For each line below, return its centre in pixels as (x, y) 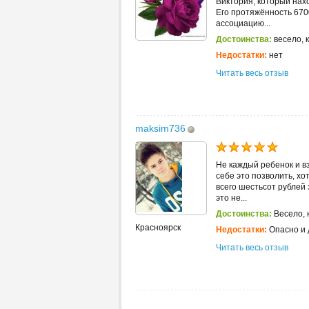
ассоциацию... (243, 23)
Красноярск (158, 227)
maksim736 (160, 128)
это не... (231, 198)
